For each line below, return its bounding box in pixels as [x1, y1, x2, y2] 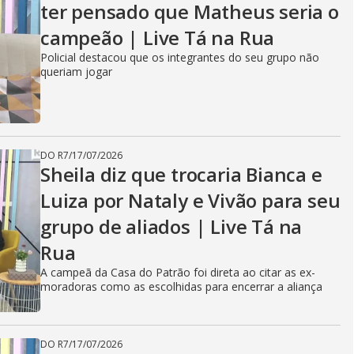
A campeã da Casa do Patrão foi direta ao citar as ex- [40, 265, 315, 280]
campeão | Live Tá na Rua [40, 24, 275, 51]
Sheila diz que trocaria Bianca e [40, 161, 322, 187]
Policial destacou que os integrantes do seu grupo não [40, 50, 319, 65]
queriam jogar [40, 64, 112, 79]
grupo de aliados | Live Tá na [40, 213, 303, 239]
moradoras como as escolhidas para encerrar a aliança [40, 279, 322, 294]
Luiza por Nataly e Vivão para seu [40, 187, 341, 213]
